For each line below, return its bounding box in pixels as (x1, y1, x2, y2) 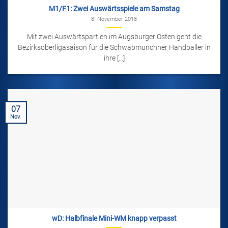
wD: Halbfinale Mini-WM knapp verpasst (51, 214, 177, 223)
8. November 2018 (91, 15, 137, 22)
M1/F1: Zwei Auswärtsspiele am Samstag (48, 5, 180, 13)
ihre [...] (103, 53, 125, 62)
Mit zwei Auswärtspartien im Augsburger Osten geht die (26, 32, 202, 41)
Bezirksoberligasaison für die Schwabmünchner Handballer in (17, 43, 211, 51)
